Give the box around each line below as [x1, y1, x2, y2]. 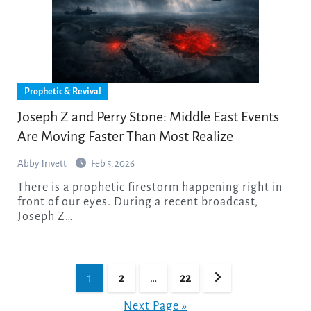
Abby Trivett [17, 158, 68, 169]
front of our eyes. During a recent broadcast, [17, 196, 258, 209]
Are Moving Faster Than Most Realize [17, 128, 233, 144]
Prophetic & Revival [24, 87, 101, 97]
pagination [16, 278, 75, 291]
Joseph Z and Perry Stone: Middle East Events [17, 109, 279, 125]
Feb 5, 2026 [90, 158, 135, 169]
